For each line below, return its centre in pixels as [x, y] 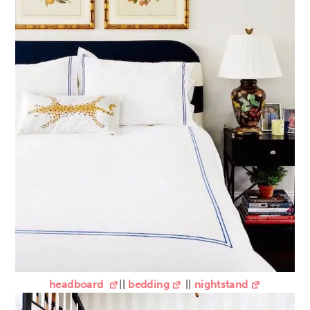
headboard [78, 285]
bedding [149, 285]
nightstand [220, 285]
